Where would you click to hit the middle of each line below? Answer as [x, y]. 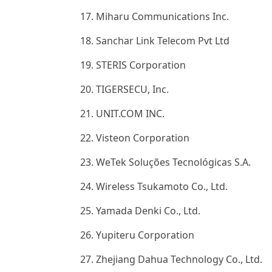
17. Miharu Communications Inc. [155, 16]
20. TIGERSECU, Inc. [124, 89]
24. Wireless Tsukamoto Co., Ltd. [154, 186]
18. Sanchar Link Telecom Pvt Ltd [155, 41]
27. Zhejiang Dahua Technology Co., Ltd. [171, 259]
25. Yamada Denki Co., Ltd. [140, 211]
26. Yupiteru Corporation [137, 235]
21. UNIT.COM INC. [122, 114]
